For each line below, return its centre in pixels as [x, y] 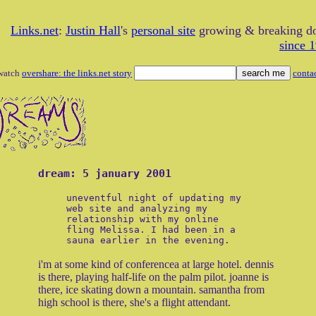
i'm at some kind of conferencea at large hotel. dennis [156, 265]
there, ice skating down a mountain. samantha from [151, 290]
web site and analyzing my [137, 209]
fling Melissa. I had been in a [151, 230]
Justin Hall [93, 30]
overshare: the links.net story [77, 73]
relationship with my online [142, 219]
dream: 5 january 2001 [105, 173]
